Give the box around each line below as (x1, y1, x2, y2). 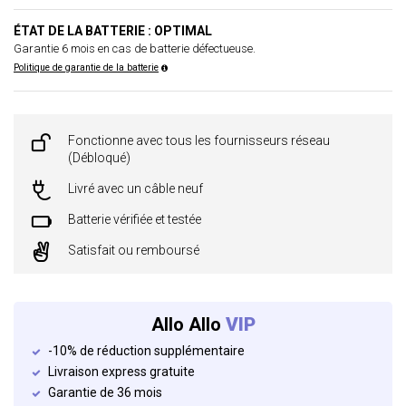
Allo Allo (150, 314, 226, 335)
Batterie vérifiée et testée (68, 212, 201, 227)
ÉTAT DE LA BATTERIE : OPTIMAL (14, 24, 212, 38)
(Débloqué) (68, 150, 130, 165)
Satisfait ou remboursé (68, 243, 199, 257)
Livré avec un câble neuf (68, 181, 203, 196)
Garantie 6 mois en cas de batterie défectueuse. (14, 42, 256, 55)
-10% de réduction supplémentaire (48, 343, 245, 358)
